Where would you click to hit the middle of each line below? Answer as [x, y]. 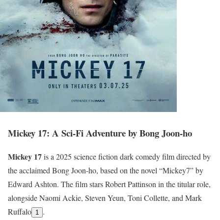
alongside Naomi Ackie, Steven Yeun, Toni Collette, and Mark [105, 198]
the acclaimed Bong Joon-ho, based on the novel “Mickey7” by [106, 170]
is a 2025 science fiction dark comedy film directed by [126, 157]
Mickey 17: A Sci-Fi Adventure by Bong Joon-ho [100, 133]
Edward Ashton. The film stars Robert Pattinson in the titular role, [109, 184]
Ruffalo [20, 212]
